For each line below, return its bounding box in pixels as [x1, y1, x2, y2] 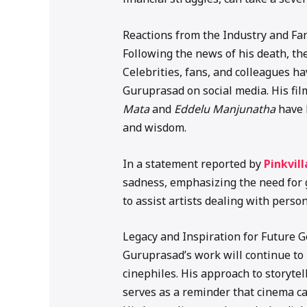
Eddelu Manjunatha [173, 101, 275, 116]
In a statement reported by [122, 156, 264, 171]
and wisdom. [122, 120, 186, 135]
